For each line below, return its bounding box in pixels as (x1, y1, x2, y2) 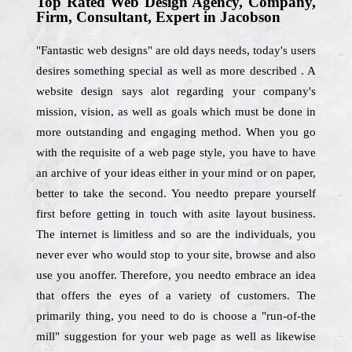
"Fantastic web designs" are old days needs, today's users (36, 44, 316, 57)
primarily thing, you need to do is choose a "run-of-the (36, 310, 316, 322)
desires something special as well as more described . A (36, 64, 316, 77)
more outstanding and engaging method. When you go (36, 126, 316, 138)
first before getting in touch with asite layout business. (36, 207, 316, 220)
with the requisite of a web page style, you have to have (36, 146, 316, 159)
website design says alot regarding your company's (36, 85, 316, 97)
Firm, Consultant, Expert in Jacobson (36, 9, 280, 25)
